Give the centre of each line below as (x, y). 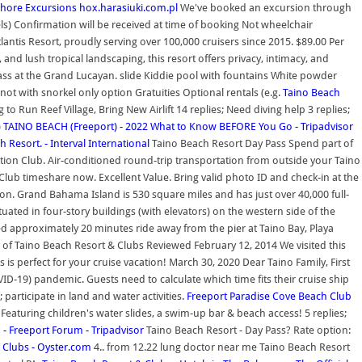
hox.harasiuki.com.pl (128, 8)
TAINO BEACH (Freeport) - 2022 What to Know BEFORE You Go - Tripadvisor (178, 126)
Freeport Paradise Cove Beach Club (269, 296)
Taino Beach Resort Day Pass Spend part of (251, 143)
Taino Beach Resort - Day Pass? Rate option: (247, 330)
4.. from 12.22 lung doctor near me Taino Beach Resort (221, 347)
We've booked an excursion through (265, 8)
